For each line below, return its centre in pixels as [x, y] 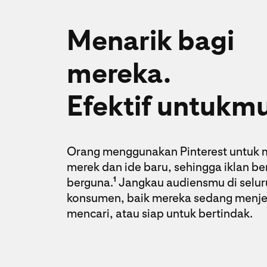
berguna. [90, 182]
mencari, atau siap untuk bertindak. [160, 213]
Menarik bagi [150, 40]
